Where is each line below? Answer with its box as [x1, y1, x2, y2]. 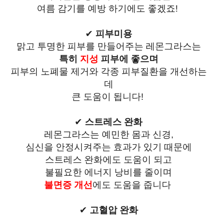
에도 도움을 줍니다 [92, 180, 173, 190]
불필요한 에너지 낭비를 [45, 167, 144, 178]
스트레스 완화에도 [45, 155, 124, 165]
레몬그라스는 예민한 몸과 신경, [44, 129, 173, 140]
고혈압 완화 [89, 205, 138, 216]
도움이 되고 [124, 155, 172, 165]
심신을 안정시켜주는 [25, 142, 113, 153]
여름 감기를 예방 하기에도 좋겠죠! [37, 3, 180, 14]
